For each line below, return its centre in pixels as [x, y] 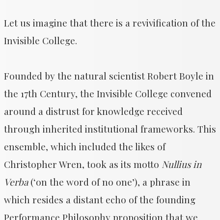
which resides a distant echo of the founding [100, 199]
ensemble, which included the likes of [85, 146]
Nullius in [181, 164]
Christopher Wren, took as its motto [83, 164]
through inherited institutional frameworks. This [110, 129]
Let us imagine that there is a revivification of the [110, 23]
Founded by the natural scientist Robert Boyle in [109, 76]
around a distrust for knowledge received [93, 111]
